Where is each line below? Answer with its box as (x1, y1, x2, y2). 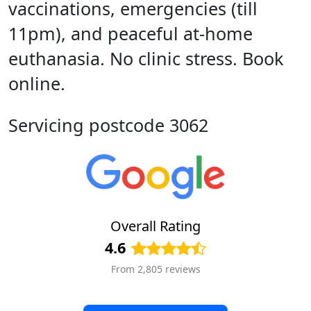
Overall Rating (110, 217, 201, 236)
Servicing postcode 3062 (8, 113, 208, 137)
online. (8, 72, 65, 95)
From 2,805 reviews (110, 262, 201, 276)
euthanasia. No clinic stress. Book (8, 47, 283, 70)
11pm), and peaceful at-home (8, 22, 253, 45)
